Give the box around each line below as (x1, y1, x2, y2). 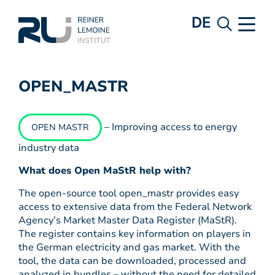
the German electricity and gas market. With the (18, 241, 240, 254)
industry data (18, 141, 79, 155)
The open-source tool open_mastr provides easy (18, 187, 239, 200)
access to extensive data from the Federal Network (18, 200, 252, 214)
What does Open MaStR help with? (18, 164, 191, 177)
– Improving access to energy (102, 120, 237, 134)
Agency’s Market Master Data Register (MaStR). (18, 214, 237, 227)
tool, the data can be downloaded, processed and (18, 254, 246, 268)
